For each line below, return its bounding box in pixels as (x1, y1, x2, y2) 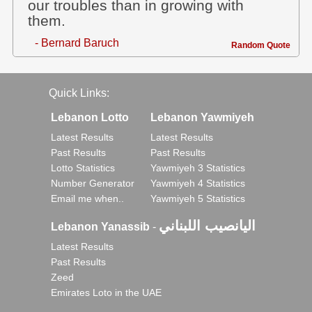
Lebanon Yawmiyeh (150, 111, 254, 123)
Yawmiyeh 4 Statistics (150, 178, 245, 189)
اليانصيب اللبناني (159, 218, 256, 233)
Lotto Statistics (51, 162, 115, 173)
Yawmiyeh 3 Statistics (150, 162, 245, 173)
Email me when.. (51, 193, 124, 204)
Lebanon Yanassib (51, 221, 150, 233)
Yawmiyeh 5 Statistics (150, 193, 245, 204)
